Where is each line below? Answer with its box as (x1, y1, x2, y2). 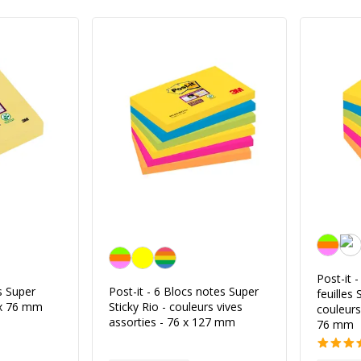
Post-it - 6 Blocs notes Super (109, 284, 259, 299)
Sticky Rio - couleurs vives (109, 299, 243, 314)
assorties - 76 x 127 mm (109, 314, 235, 330)
